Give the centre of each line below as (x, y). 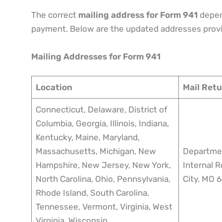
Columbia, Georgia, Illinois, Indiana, (102, 124)
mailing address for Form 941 (138, 15)
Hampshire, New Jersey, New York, (103, 165)
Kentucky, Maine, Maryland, (88, 138)
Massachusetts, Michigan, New (96, 151)
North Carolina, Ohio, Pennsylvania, (103, 179)
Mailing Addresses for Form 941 (96, 56)
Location (54, 87)
